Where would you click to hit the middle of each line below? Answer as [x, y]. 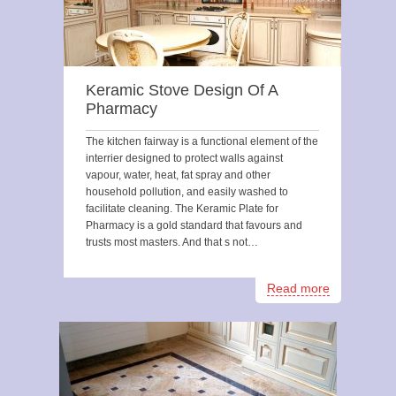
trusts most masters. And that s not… [172, 242]
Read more [298, 288]
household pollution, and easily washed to [187, 192]
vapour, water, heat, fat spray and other [178, 175]
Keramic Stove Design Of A [182, 90]
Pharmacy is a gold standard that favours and [194, 225]
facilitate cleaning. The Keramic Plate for [182, 209]
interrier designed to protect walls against [184, 158]
